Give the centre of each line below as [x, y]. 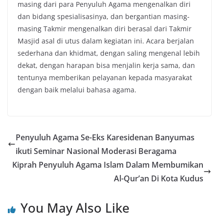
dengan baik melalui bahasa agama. [77, 90]
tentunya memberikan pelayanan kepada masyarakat [105, 78]
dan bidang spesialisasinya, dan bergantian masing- [104, 17]
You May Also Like [75, 208]
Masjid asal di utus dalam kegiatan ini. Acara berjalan [106, 41]
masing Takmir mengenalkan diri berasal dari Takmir [105, 29]
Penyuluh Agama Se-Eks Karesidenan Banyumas [105, 138]
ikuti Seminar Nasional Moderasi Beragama [96, 151]
